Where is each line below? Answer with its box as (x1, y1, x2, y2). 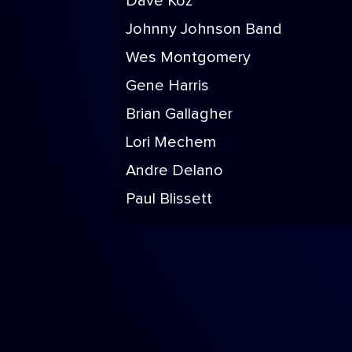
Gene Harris (126, 78, 209, 93)
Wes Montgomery (126, 49, 251, 65)
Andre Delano (126, 163, 223, 178)
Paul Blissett (126, 191, 212, 207)
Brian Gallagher (126, 106, 233, 122)
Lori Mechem (126, 134, 216, 150)
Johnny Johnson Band (126, 21, 282, 37)
